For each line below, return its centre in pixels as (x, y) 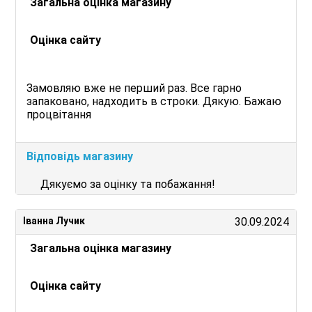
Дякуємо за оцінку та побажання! (128, 184)
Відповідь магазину (80, 156)
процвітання (59, 115)
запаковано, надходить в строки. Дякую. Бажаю (154, 101)
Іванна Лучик (54, 221)
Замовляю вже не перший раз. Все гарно (134, 88)
